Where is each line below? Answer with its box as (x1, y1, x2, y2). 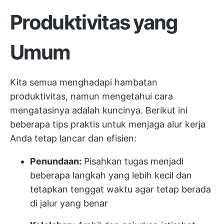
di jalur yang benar (30, 198, 108, 208)
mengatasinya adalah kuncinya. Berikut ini (10, 105, 187, 115)
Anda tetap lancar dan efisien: (10, 133, 136, 143)
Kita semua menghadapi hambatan (10, 77, 157, 87)
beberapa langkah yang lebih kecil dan (30, 170, 192, 180)
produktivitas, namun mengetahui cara (10, 91, 173, 101)
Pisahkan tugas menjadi (81, 156, 183, 166)
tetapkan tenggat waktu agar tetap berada (30, 184, 211, 194)
